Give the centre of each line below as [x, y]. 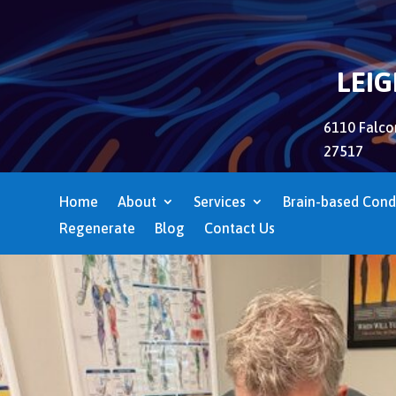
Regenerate [98, 228]
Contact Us [240, 228]
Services [220, 202]
